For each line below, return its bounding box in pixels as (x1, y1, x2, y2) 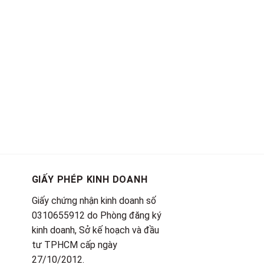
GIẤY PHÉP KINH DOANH (31, 174, 148, 185)
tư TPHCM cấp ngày (31, 239, 117, 250)
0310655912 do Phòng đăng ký (31, 209, 161, 221)
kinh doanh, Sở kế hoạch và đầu (31, 224, 159, 236)
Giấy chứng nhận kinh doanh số (31, 194, 156, 206)
